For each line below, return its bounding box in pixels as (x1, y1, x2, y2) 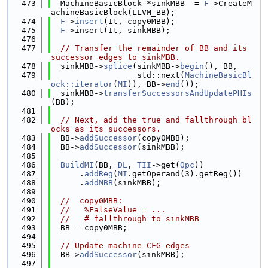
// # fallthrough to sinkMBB (60, 214, 199, 223)
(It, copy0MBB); (103, 17, 175, 26)
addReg (84, 169, 113, 178)
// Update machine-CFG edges (60, 241, 190, 250)
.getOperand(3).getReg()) (127, 169, 242, 178)
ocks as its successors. (51, 124, 161, 133)
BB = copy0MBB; (51, 223, 127, 232)
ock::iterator (51, 80, 113, 89)
